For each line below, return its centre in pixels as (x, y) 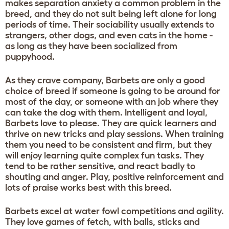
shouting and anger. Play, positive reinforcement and (114, 177)
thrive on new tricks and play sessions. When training (114, 134)
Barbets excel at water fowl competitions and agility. (114, 211)
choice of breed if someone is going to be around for (113, 91)
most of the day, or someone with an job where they (112, 101)
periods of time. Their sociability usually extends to (110, 24)
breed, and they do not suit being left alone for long (111, 14)
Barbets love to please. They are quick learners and (111, 123)
